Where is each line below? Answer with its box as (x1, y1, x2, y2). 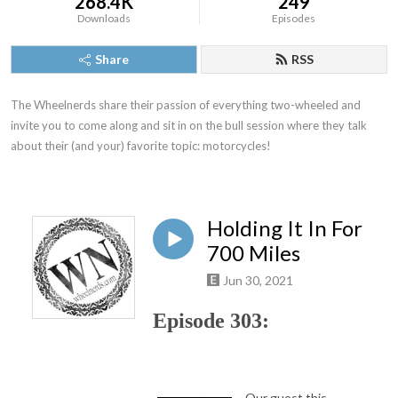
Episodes (272, 12, 316, 25)
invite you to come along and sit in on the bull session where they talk (11, 118, 367, 132)
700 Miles (207, 240, 300, 266)
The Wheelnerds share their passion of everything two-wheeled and (11, 98, 361, 112)
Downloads (77, 12, 131, 25)
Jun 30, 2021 (223, 272, 293, 288)
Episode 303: (153, 308, 269, 332)
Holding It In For (207, 215, 362, 241)
